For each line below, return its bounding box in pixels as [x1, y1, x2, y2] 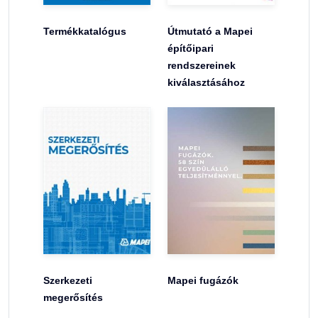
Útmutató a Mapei [168, 25, 253, 37]
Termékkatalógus [43, 25, 126, 37]
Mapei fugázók [168, 275, 238, 287]
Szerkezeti [43, 275, 92, 287]
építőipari [168, 42, 214, 54]
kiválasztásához [168, 76, 245, 88]
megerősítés [43, 292, 103, 304]
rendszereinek [168, 59, 236, 71]
